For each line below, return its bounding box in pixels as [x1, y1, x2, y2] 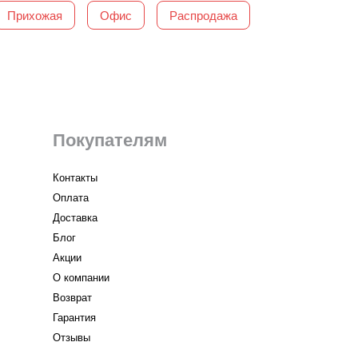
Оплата [53, 189, 89, 205]
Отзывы [53, 329, 91, 345]
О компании [53, 269, 110, 285]
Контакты [53, 169, 98, 185]
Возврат [53, 289, 93, 305]
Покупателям [53, 126, 168, 153]
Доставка [53, 209, 98, 225]
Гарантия [53, 309, 97, 325]
